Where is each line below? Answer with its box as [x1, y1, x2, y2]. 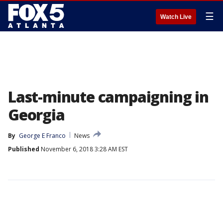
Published [8, 145, 39, 153]
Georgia [8, 105, 65, 125]
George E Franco [19, 131, 66, 140]
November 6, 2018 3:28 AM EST [39, 145, 128, 153]
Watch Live [160, 13, 192, 20]
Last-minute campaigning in [8, 87, 209, 107]
